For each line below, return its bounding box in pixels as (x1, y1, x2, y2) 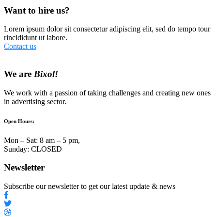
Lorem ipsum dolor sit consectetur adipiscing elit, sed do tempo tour (4, 25, 210, 33)
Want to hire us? (4, 5, 70, 15)
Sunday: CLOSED (4, 144, 62, 153)
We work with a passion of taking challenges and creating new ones (4, 88, 211, 97)
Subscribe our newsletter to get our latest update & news (4, 182, 175, 191)
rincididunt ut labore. (4, 33, 67, 42)
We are (4, 69, 34, 79)
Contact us (4, 42, 36, 51)
